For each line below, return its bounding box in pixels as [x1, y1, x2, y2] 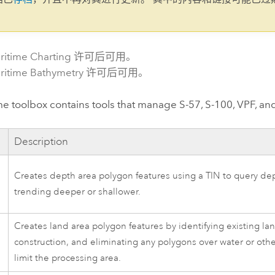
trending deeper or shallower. [14, 186, 141, 198]
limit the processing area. [14, 252, 122, 265]
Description [14, 135, 69, 149]
